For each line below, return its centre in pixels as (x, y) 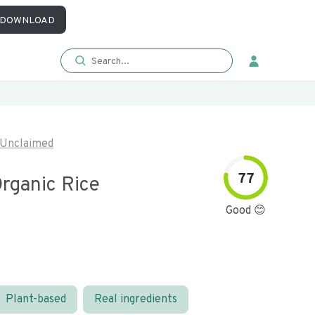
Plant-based (36, 300)
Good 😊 (246, 211)
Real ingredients (136, 300)
